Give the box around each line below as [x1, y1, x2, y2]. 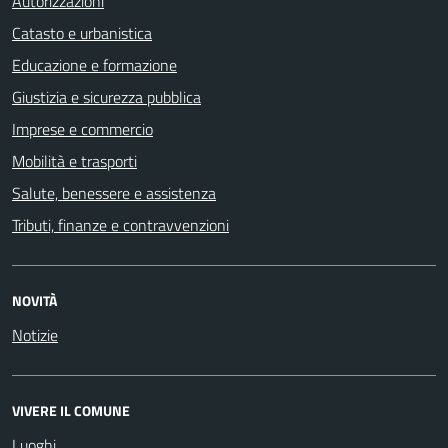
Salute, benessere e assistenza [12, 180, 216, 205]
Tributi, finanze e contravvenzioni [12, 212, 229, 237]
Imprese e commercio [12, 116, 153, 141]
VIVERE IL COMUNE [12, 399, 130, 421]
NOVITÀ [12, 289, 57, 311]
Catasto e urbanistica [12, 20, 152, 45]
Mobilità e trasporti [12, 148, 137, 173]
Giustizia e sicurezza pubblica [12, 84, 201, 109]
